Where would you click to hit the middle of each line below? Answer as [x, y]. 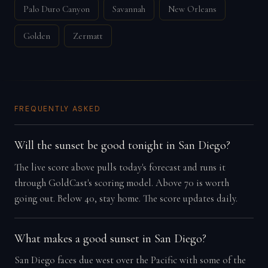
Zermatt [88, 36]
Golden [37, 36]
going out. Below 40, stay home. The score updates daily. [126, 198]
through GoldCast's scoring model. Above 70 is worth [121, 183]
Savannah [129, 9]
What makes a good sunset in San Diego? [110, 238]
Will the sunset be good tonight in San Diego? [122, 145]
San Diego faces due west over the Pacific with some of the [130, 261]
